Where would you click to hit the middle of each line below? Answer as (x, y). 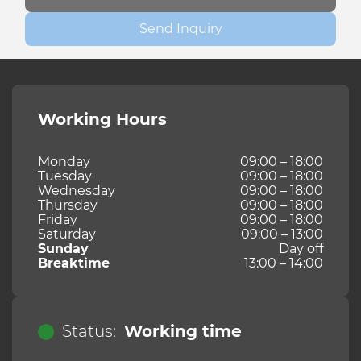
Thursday (68, 205)
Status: (89, 332)
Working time (183, 332)
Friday (58, 220)
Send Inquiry (180, 29)
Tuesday (65, 176)
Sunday (63, 249)
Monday (64, 162)
